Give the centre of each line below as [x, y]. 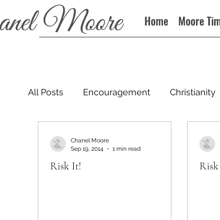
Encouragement [117, 92]
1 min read [126, 149]
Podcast [64, 131]
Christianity [193, 92]
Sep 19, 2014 [87, 149]
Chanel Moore [90, 140]
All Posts [46, 92]
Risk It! [66, 166]
